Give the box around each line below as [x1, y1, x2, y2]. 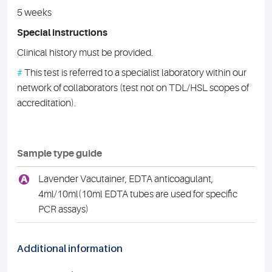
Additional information [17, 242, 123, 254]
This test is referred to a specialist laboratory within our [22, 67, 246, 78]
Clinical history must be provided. [17, 47, 153, 58]
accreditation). [17, 98, 76, 109]
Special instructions [17, 27, 107, 38]
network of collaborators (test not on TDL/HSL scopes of [17, 83, 249, 93]
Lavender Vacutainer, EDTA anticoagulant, [38, 174, 213, 185]
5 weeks [17, 7, 52, 18]
